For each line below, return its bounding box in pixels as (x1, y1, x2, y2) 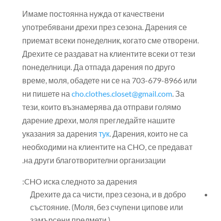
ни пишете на (22, 89, 72, 98)
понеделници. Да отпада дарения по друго (22, 62, 175, 72)
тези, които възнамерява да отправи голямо (22, 102, 181, 111)
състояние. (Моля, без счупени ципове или (30, 202, 183, 212)
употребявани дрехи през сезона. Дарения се (22, 22, 187, 32)
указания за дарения (22, 129, 99, 138)
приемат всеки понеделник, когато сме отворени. (22, 36, 199, 45)
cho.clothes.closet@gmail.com (71, 89, 172, 98)
